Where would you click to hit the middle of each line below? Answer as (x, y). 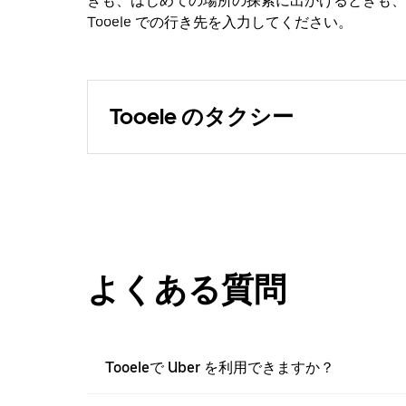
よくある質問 (187, 290)
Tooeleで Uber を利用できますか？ (220, 368)
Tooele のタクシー (202, 117)
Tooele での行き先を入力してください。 (220, 23)
